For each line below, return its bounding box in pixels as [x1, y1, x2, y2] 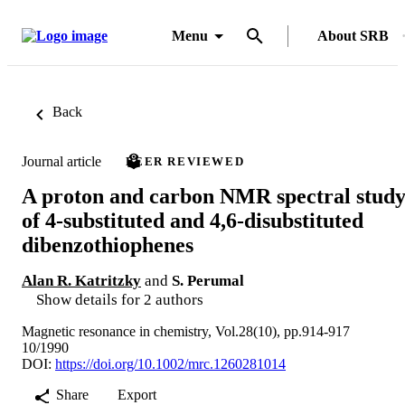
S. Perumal [172, 271, 244, 289]
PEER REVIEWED [126, 155, 245, 168]
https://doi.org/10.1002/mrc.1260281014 [55, 355, 286, 372]
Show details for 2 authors [36, 290, 203, 308]
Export [118, 386, 156, 402]
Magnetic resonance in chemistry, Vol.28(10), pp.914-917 [22, 323, 350, 339]
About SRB [317, 28, 389, 43]
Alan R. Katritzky [22, 271, 141, 289]
